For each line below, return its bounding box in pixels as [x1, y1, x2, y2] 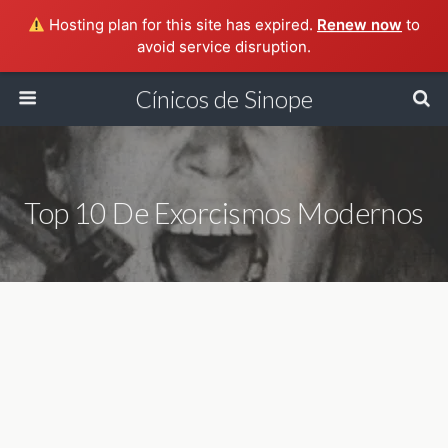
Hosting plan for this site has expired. [45, 15, 318, 34]
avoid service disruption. [137, 37, 311, 56]
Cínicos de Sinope [135, 84, 313, 113]
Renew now [317, 15, 403, 34]
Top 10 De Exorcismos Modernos [24, 196, 424, 230]
